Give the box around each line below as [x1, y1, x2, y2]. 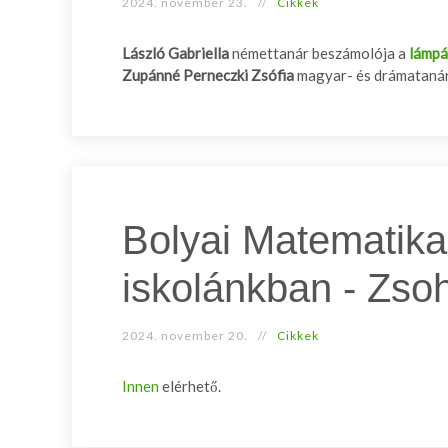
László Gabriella [122, 44, 229, 62]
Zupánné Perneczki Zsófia [122, 66, 294, 84]
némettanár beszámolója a [229, 44, 409, 62]
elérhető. [159, 377, 221, 395]
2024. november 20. [122, 328, 248, 343]
